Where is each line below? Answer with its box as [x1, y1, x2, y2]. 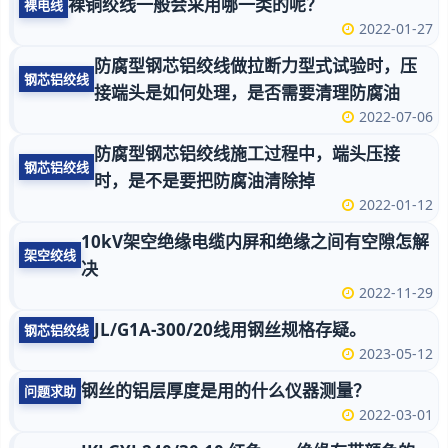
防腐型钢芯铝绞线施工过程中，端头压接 [94, 142, 400, 165]
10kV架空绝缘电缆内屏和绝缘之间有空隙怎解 [81, 230, 429, 253]
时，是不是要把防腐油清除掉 [94, 169, 315, 192]
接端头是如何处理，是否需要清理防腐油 [94, 81, 400, 104]
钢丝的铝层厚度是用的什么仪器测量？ [81, 379, 370, 402]
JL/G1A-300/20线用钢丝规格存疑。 [94, 318, 366, 341]
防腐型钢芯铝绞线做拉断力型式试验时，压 [94, 54, 417, 77]
